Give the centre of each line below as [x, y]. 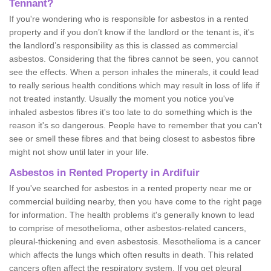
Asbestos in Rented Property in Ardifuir [104, 172]
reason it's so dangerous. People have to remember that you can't [135, 125]
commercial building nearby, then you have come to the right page [135, 201]
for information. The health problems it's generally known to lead [132, 214]
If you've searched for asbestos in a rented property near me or [130, 188]
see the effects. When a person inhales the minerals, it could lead [134, 72]
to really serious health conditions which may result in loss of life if [134, 85]
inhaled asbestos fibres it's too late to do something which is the [131, 112]
